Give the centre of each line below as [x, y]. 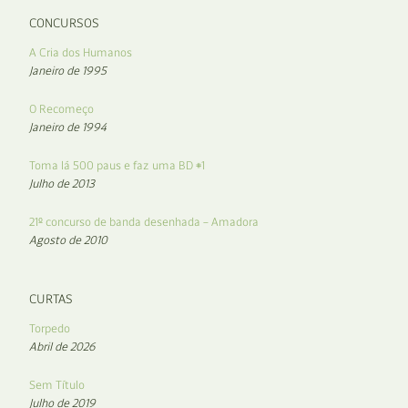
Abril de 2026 [62, 347]
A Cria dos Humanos [81, 53]
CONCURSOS [64, 24]
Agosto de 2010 [68, 240]
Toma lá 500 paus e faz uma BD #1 [117, 166]
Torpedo [50, 329]
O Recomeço [61, 109]
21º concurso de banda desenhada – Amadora [144, 222]
